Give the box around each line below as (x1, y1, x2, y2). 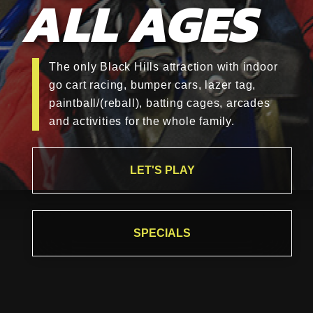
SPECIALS (133, 227, 191, 239)
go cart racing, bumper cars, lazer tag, (49, 79, 256, 91)
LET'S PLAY (129, 164, 195, 176)
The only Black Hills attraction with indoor (49, 61, 278, 73)
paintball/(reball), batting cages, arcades (49, 97, 270, 109)
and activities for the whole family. (49, 115, 235, 127)
